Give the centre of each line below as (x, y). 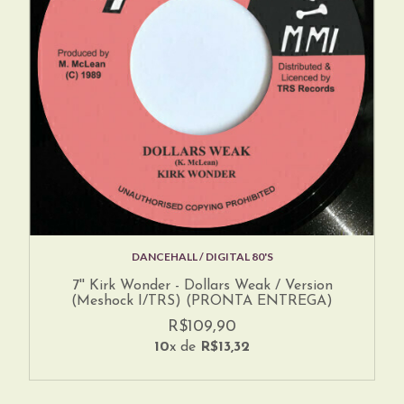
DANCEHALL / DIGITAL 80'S (202, 257)
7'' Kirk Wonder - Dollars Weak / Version (202, 286)
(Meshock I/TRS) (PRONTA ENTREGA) (202, 302)
